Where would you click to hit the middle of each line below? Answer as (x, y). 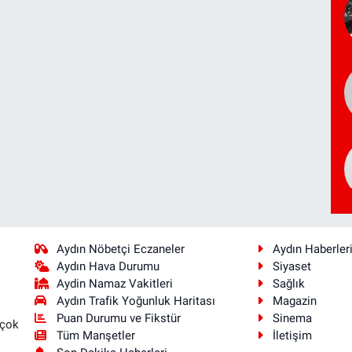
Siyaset (291, 267)
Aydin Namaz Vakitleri (115, 284)
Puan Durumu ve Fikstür (119, 319)
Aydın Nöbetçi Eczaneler (121, 249)
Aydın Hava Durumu (108, 267)
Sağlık (288, 284)
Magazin (294, 301)
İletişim (292, 336)
